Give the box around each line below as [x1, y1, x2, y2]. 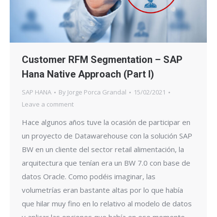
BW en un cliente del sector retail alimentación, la [22, 144, 184, 155]
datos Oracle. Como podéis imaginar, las [22, 171, 155, 182]
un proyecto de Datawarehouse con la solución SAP [22, 131, 192, 141]
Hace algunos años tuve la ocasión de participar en [22, 117, 190, 127]
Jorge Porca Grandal [67, 88, 126, 97]
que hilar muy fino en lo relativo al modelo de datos [22, 199, 192, 209]
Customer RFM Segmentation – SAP [22, 54, 183, 66]
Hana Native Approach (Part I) [22, 68, 154, 80]
